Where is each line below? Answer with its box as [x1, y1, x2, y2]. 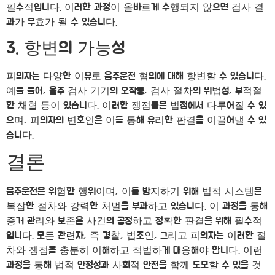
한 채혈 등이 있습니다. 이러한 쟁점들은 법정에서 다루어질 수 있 [6, 100, 266, 110]
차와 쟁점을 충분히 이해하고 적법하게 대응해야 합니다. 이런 [6, 246, 263, 256]
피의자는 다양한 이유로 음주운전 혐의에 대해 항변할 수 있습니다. [6, 71, 266, 81]
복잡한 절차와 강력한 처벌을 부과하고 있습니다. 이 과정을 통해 [6, 201, 268, 212]
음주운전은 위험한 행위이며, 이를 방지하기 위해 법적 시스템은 [6, 187, 262, 197]
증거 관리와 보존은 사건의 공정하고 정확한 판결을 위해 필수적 [6, 216, 262, 227]
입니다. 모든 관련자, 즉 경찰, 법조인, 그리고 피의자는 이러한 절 [6, 231, 266, 241]
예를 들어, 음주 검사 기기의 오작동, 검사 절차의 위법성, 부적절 [6, 85, 262, 96]
